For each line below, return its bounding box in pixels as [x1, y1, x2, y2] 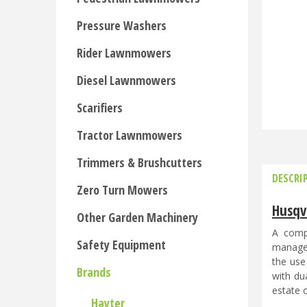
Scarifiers [77, 99, 123, 116]
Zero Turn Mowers [77, 182, 168, 198]
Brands [77, 264, 111, 280]
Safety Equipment [77, 236, 166, 253]
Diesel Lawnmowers [77, 72, 176, 88]
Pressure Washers [77, 17, 167, 34]
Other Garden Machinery [77, 209, 198, 225]
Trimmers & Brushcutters [77, 154, 202, 171]
